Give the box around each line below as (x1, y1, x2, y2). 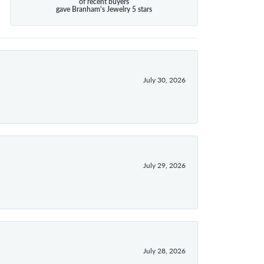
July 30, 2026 (143, 75, 186, 85)
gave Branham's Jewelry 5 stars (56, 4, 153, 15)
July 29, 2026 (143, 160, 186, 170)
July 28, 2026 (143, 246, 186, 256)
